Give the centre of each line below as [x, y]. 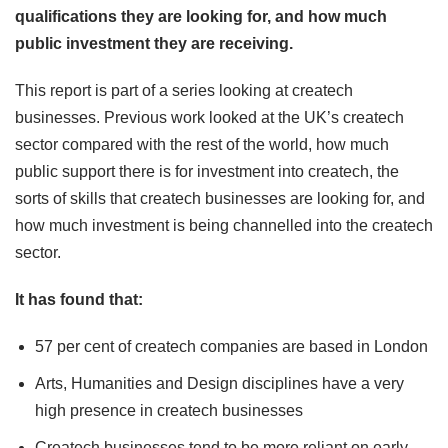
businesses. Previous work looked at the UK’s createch [209, 118]
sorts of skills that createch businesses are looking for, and [220, 199]
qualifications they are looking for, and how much [201, 17]
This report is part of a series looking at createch [184, 91]
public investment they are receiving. [154, 44]
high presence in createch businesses [169, 411]
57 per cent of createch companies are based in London [231, 347]
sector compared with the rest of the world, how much [202, 145]
